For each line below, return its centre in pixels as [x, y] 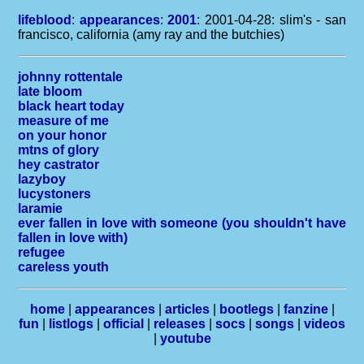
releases [180, 324]
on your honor [63, 135]
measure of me [64, 121]
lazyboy [42, 179]
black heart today [71, 106]
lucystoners [55, 194]
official [123, 324]
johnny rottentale [71, 77]
